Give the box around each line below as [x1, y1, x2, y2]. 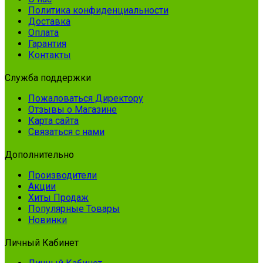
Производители [28, 169, 97, 181]
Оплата [28, 26, 59, 38]
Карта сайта [28, 114, 79, 126]
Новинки [28, 214, 67, 225]
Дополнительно [5, 149, 74, 160]
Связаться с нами [28, 126, 104, 137]
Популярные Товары [28, 203, 120, 214]
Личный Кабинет [5, 237, 79, 248]
